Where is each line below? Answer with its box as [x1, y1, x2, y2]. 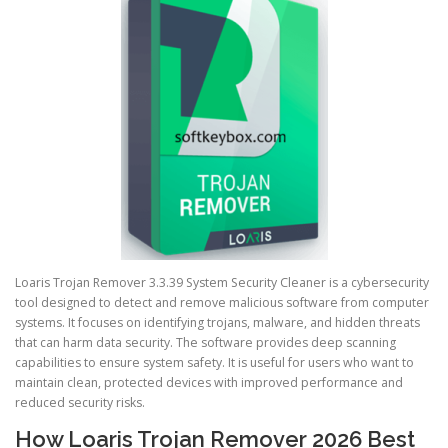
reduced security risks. [15, 394, 145, 412]
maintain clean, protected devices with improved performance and [15, 374, 403, 392]
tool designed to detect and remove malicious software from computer [15, 294, 429, 312]
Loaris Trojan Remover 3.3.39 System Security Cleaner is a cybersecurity [15, 274, 429, 292]
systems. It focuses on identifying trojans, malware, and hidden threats [15, 314, 420, 332]
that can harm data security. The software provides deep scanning [15, 334, 396, 352]
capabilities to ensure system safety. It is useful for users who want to [15, 354, 414, 372]
